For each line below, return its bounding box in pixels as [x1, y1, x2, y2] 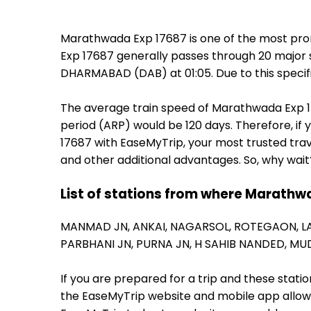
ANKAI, [133, 219, 170, 235]
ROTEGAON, [234, 219, 301, 235]
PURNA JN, [136, 236, 194, 253]
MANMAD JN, [60, 219, 133, 235]
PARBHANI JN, [60, 236, 136, 253]
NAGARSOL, [170, 219, 234, 235]
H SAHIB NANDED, [194, 236, 289, 253]
